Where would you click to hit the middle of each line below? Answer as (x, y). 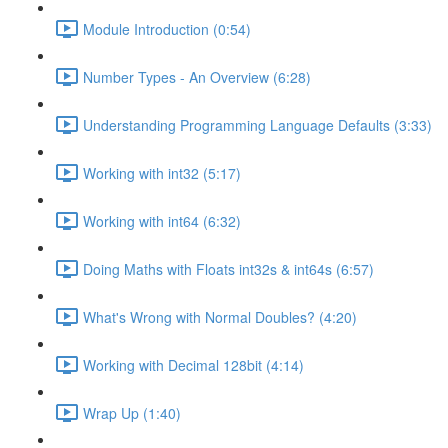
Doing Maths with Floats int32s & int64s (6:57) (228, 268)
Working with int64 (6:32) (162, 220)
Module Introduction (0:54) (167, 28)
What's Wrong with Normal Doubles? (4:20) (220, 316)
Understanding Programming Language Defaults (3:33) (257, 124)
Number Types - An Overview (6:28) (197, 76)
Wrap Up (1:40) (132, 412)
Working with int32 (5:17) (162, 172)
